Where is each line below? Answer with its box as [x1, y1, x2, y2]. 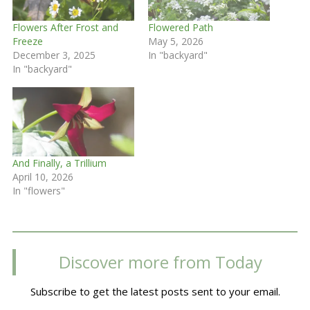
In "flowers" [12, 184, 65, 198]
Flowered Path [148, 20, 213, 34]
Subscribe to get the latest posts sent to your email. [30, 284, 280, 299]
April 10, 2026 [12, 170, 73, 184]
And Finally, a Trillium [12, 156, 107, 170]
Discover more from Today [58, 250, 262, 274]
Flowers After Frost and [12, 20, 118, 34]
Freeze [12, 34, 43, 48]
